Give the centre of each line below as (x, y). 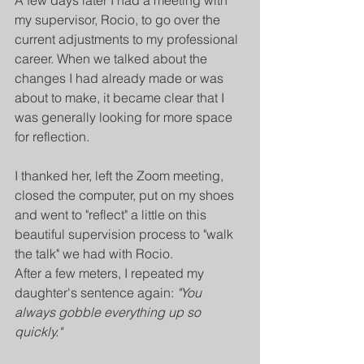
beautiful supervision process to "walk (126, 234)
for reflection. (52, 137)
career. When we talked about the (113, 59)
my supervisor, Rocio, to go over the (119, 20)
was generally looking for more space (125, 117)
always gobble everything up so (109, 312)
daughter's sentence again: (96, 293)
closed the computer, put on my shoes (126, 195)
